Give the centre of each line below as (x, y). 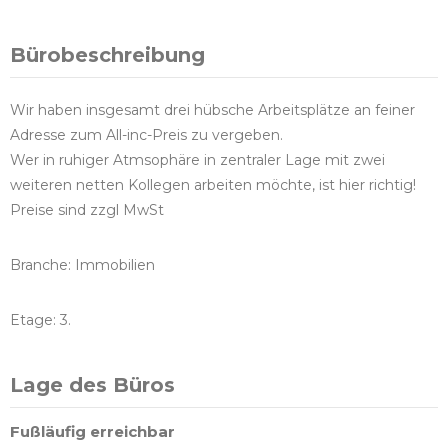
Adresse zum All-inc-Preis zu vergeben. (146, 135)
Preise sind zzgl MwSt (87, 210)
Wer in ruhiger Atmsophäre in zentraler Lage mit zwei (197, 160)
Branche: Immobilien (82, 265)
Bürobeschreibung (107, 55)
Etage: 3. (40, 320)
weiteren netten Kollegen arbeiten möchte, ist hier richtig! (213, 185)
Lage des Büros (92, 385)
